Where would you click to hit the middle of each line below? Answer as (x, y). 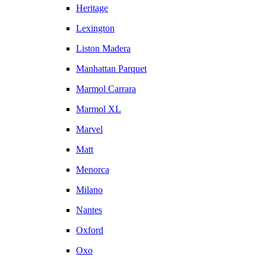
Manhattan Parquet (111, 69)
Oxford (90, 230)
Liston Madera (103, 48)
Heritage (92, 8)
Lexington (95, 28)
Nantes (89, 210)
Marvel (89, 129)
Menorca (93, 170)
